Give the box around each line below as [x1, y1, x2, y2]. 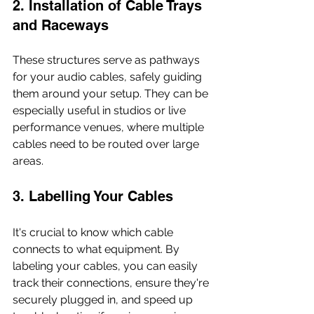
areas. [13, 153, 43, 168]
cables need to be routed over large [13, 137, 202, 151]
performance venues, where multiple [13, 120, 207, 134]
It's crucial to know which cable [13, 225, 176, 239]
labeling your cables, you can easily [13, 259, 200, 273]
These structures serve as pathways [13, 53, 203, 67]
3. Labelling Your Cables [13, 187, 173, 205]
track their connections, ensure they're [13, 275, 212, 289]
